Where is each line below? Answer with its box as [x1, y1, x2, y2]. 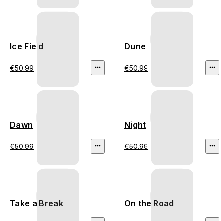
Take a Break [10, 198, 63, 209]
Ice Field [10, 41, 43, 52]
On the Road [124, 198, 174, 209]
